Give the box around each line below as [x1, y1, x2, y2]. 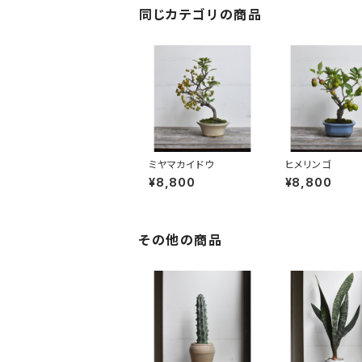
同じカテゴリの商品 [139, 6, 263, 23]
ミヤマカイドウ [149, 158, 214, 171]
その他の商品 [139, 232, 223, 249]
